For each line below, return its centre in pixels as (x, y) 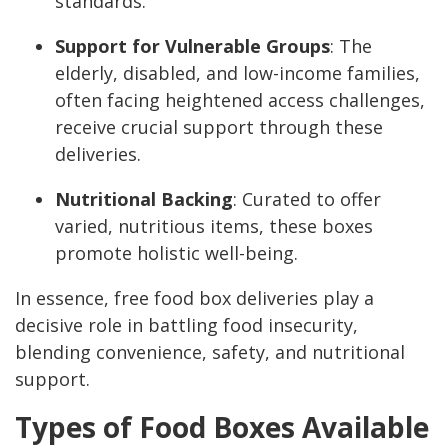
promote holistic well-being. (176, 253)
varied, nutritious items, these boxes (214, 226)
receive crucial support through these (219, 127)
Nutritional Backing (144, 199)
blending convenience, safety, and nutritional (210, 352)
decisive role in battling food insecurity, (186, 325)
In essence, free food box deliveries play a (194, 298)
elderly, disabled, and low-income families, (237, 73)
